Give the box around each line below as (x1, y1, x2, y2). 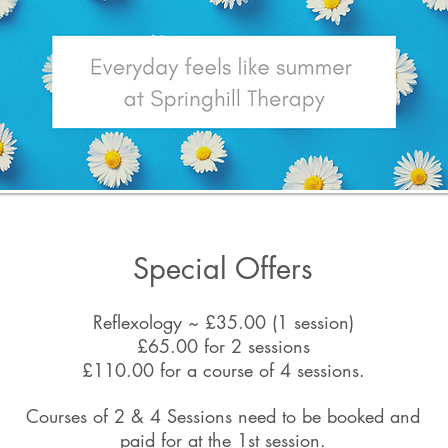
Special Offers (133, 249, 313, 288)
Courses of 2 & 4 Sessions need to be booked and (26, 404, 420, 428)
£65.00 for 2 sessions (136, 334, 310, 358)
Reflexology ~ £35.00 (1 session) (92, 310, 354, 334)
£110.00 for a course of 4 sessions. (81, 358, 365, 382)
